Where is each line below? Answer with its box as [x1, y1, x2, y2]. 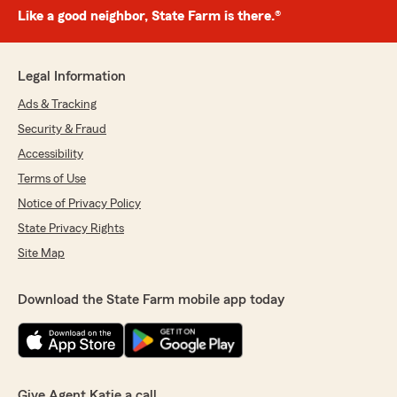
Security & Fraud [18, 123, 106, 136]
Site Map [18, 247, 65, 261]
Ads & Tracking [18, 98, 97, 112]
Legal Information [18, 69, 126, 84]
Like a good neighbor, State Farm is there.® [18, 9, 281, 24]
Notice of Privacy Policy [18, 198, 141, 211]
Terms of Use [18, 173, 86, 186]
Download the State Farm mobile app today [18, 292, 284, 307]
